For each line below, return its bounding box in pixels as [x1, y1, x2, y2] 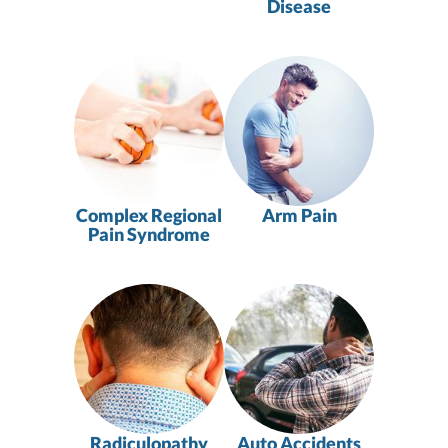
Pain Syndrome [88, 222, 210, 245]
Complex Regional [76, 203, 222, 226]
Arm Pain [261, 203, 337, 226]
